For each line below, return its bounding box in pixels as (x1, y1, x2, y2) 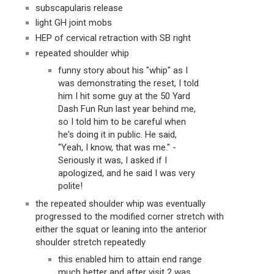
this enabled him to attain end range (58, 254, 202, 265)
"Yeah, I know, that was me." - (58, 142, 176, 154)
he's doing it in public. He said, (58, 129, 177, 141)
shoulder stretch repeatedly (35, 236, 146, 248)
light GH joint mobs (35, 17, 112, 29)
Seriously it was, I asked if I (58, 155, 167, 166)
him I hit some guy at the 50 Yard (58, 91, 190, 102)
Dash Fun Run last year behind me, (58, 103, 196, 115)
